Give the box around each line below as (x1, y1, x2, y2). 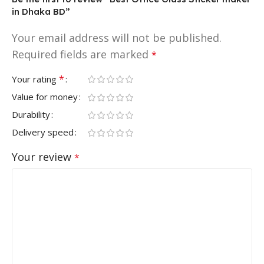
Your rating (12, 72, 59, 85)
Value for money (12, 90, 78, 103)
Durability (12, 108, 50, 120)
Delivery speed (12, 126, 74, 138)
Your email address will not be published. (12, 30, 222, 45)
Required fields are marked (12, 47, 151, 61)
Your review (12, 149, 74, 164)
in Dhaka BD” (12, 5, 70, 17)
